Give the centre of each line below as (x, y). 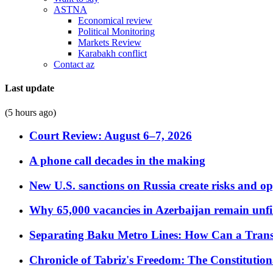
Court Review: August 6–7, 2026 (111, 136)
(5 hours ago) (30, 112)
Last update (30, 88)
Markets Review (110, 42)
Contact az (74, 64)
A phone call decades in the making (117, 160)
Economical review (115, 20)
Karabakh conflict (112, 53)
